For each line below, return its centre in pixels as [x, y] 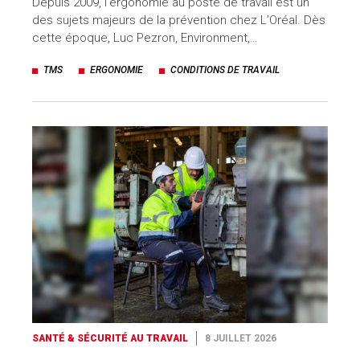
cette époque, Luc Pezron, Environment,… [145, 38]
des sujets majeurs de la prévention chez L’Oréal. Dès [179, 20]
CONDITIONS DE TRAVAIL [225, 70]
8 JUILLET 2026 [241, 338]
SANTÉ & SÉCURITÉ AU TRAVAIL [110, 338]
